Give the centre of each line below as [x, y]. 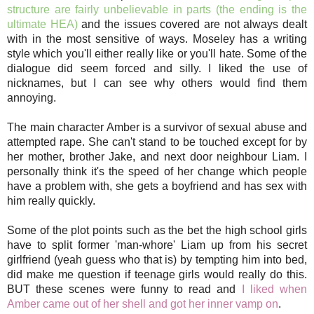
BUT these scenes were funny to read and [124, 289]
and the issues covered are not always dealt [192, 25]
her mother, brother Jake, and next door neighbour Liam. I [157, 157]
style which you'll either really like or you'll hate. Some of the [157, 54]
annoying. [32, 98]
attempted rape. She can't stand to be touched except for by [157, 142]
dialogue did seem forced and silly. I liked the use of [157, 69]
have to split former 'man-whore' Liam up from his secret [157, 245]
